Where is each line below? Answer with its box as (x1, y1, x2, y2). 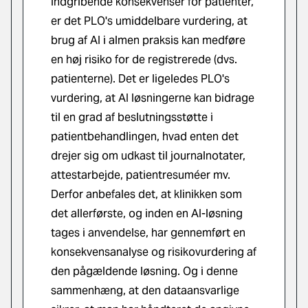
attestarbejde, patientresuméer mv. (51, 168, 230, 182)
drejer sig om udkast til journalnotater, (51, 148, 245, 163)
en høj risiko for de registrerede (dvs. (51, 52, 237, 67)
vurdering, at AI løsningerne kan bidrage (51, 91, 254, 105)
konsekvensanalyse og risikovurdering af (51, 245, 256, 259)
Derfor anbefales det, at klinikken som (51, 187, 242, 201)
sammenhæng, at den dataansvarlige (51, 283, 239, 298)
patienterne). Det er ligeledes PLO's (51, 71, 230, 86)
